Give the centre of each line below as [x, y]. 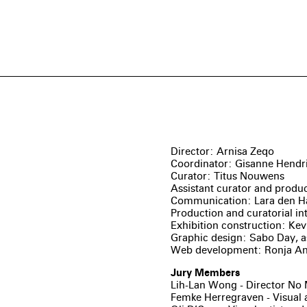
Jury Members [205, 273]
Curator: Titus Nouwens [228, 176]
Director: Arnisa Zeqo [222, 151]
